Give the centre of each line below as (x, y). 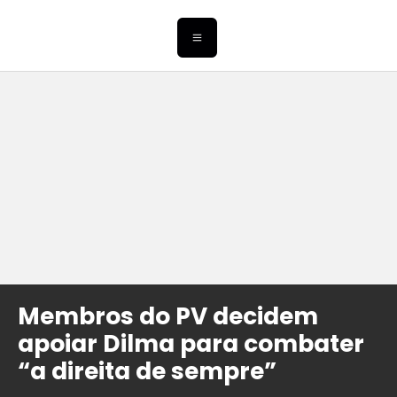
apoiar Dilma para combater (191, 344)
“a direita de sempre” (147, 371)
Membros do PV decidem (168, 316)
